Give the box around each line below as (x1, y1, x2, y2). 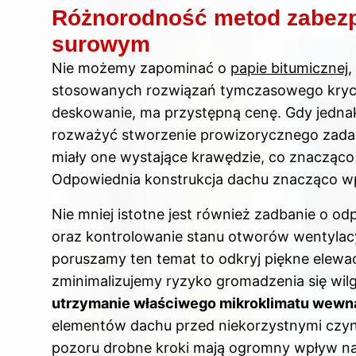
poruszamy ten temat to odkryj (52, 250, 265, 268)
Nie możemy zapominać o (52, 60, 230, 77)
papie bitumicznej (230, 60, 348, 77)
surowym (52, 32, 150, 57)
